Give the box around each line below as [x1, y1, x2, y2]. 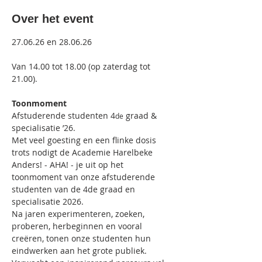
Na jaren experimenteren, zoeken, [12, 208, 147, 219]
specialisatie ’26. [12, 122, 75, 133]
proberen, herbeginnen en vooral [12, 220, 144, 232]
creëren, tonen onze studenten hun [12, 233, 153, 244]
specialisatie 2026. [12, 196, 84, 207]
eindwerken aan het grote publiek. [12, 245, 149, 256]
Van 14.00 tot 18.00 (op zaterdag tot [12, 61, 153, 72]
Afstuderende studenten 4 [12, 110, 115, 121]
